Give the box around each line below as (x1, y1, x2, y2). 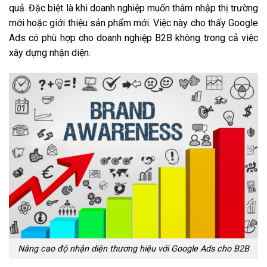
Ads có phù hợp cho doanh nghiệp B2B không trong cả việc (9, 32, 258, 44)
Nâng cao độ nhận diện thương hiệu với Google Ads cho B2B (18, 244, 249, 254)
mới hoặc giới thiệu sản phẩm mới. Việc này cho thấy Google (9, 17, 258, 29)
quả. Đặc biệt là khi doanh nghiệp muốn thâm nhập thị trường (9, 2, 258, 14)
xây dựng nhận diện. (9, 46, 91, 58)
